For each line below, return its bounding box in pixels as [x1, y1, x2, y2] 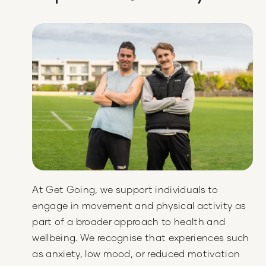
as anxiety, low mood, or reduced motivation [32, 248, 240, 259]
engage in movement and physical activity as [32, 199, 246, 211]
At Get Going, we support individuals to [32, 183, 218, 195]
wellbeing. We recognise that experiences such [32, 232, 249, 243]
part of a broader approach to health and [32, 216, 226, 227]
